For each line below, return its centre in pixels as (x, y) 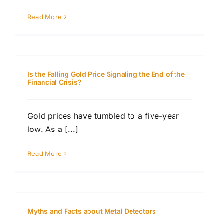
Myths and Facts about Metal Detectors (92, 211)
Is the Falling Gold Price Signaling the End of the (106, 74)
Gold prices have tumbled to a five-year (103, 116)
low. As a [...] (53, 129)
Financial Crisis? (55, 82)
